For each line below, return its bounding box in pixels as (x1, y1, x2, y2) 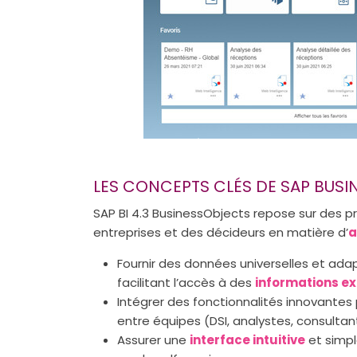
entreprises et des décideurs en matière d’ (93, 224, 348, 241)
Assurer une (117, 331, 190, 348)
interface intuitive (190, 331, 305, 348)
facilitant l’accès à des (117, 274, 255, 291)
